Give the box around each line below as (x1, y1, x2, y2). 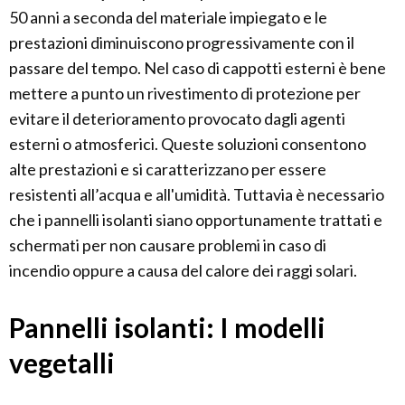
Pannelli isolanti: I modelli (9, 311, 325, 344)
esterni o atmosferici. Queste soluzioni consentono (9, 134, 366, 155)
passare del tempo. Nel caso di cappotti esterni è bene (9, 58, 386, 79)
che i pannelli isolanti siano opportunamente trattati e (9, 210, 382, 231)
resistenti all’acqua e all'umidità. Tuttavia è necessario (9, 184, 384, 205)
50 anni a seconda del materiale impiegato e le (9, 7, 327, 28)
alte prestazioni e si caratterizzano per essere (9, 159, 326, 180)
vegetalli (9, 346, 115, 380)
